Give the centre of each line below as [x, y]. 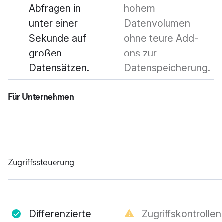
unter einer [53, 24]
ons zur [140, 53]
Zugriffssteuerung [41, 162]
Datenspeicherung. [167, 68]
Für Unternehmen [41, 97]
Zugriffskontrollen [181, 214]
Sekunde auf [57, 38]
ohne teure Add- [161, 38]
